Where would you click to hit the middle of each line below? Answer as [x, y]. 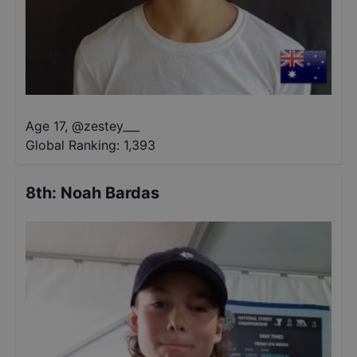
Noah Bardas [110, 193]
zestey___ [112, 126]
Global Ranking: [73, 145]
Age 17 [45, 126]
